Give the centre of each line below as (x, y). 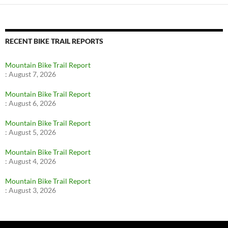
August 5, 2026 (32, 132)
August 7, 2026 (32, 74)
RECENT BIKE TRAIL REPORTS (54, 41)
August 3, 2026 (32, 190)
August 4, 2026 (32, 161)
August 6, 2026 (32, 103)
